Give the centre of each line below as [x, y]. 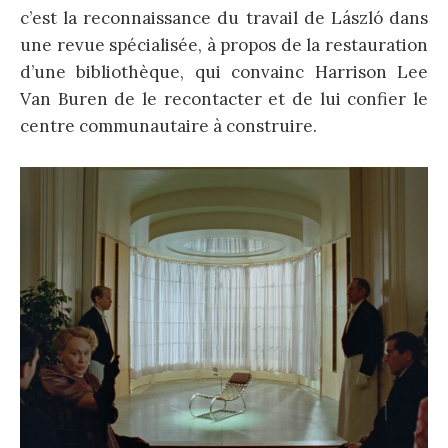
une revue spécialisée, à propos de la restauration [224, 45]
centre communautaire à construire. [168, 126]
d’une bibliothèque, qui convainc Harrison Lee [224, 72]
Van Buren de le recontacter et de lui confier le [224, 99]
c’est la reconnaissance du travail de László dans [224, 18]
